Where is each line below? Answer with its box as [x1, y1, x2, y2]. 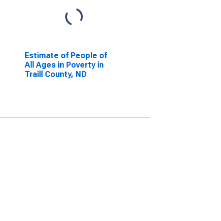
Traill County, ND [24, 70, 87, 79]
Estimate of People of [24, 51, 107, 60]
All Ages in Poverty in [24, 60, 104, 70]
